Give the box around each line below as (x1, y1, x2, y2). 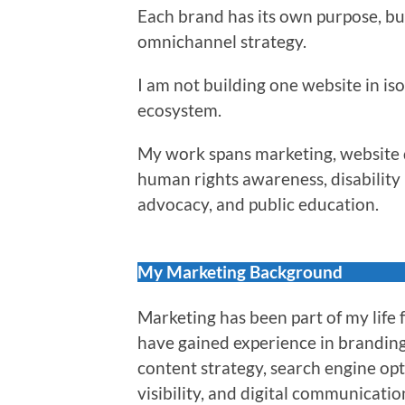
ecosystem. (137, 99, 221, 120)
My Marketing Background (137, 260, 343, 282)
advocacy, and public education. (137, 193, 379, 214)
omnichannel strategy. (137, 30, 306, 52)
